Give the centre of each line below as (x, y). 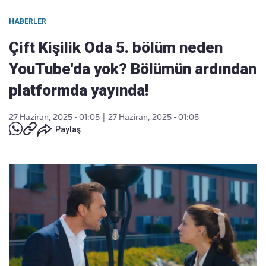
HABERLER (28, 21)
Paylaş (68, 129)
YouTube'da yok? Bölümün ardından (133, 69)
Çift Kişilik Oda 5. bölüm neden (116, 47)
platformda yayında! (79, 90)
